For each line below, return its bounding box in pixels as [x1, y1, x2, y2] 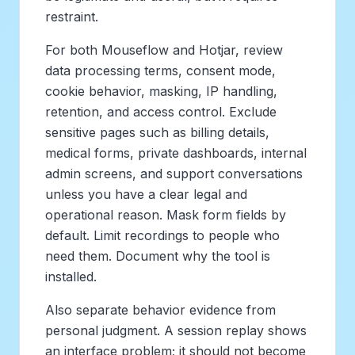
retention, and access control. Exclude [45, 103, 277, 120]
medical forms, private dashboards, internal [45, 144, 307, 161]
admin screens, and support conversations [45, 165, 303, 181]
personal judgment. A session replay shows [45, 322, 307, 338]
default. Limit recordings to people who [45, 227, 280, 243]
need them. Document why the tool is [45, 247, 270, 264]
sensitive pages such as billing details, [45, 124, 269, 140]
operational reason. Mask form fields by [45, 206, 286, 223]
